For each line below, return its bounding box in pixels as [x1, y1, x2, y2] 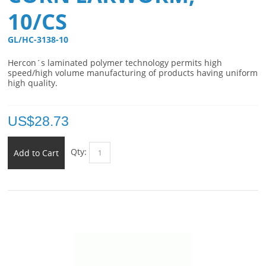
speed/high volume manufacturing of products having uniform [8, 67, 258, 79]
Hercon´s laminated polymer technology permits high [8, 57, 223, 69]
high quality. [8, 77, 58, 89]
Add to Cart [14, 147, 59, 159]
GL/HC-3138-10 [8, 34, 71, 45]
